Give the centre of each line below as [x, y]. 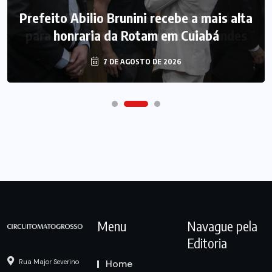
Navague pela [222, 226]
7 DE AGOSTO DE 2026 [141, 62]
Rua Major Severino [48, 262]
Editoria [207, 243]
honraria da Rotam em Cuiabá [136, 36]
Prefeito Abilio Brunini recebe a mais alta [136, 18]
